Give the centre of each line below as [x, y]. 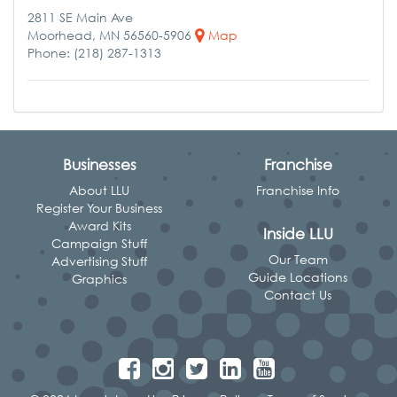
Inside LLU [298, 234]
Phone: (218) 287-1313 [94, 52]
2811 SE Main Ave [80, 17]
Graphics [99, 279]
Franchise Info [298, 190]
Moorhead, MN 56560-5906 [111, 35]
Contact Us [298, 295]
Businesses [99, 164]
